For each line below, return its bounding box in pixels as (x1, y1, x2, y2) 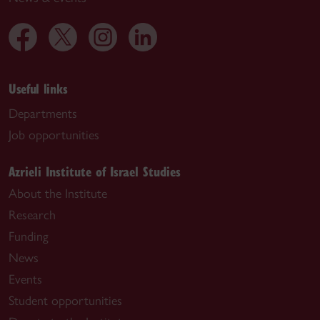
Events (9, 271, 42, 287)
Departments (9, 105, 77, 121)
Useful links (9, 79, 68, 97)
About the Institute (9, 185, 107, 201)
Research (9, 206, 56, 223)
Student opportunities (9, 292, 122, 309)
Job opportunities (9, 126, 99, 143)
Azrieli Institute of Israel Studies (9, 161, 181, 180)
